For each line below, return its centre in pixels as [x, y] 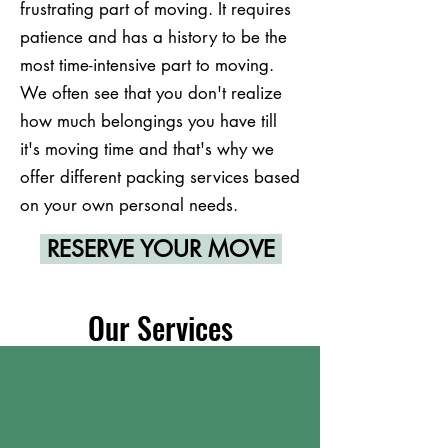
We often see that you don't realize [151, 92]
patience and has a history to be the [153, 36]
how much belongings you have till [148, 120]
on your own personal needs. [131, 204]
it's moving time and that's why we [147, 148]
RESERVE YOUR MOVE [160, 248]
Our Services [160, 327]
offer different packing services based [160, 176]
